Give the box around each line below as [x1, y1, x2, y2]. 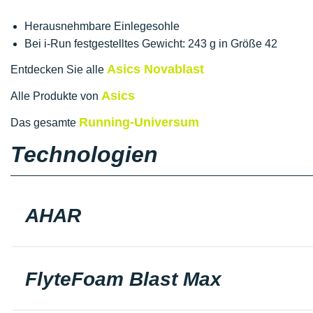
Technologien [10, 142, 158, 167]
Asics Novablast [107, 62, 204, 76]
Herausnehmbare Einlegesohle [24, 20, 182, 32]
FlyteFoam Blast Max [25, 268, 221, 290]
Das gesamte [10, 117, 79, 129]
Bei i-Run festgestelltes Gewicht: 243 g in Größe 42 [24, 38, 277, 50]
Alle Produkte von [10, 90, 101, 102]
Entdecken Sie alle [10, 64, 107, 75]
